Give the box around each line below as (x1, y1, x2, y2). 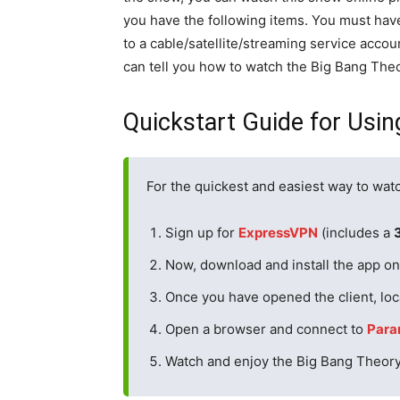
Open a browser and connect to (165, 321, 367, 337)
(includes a (318, 224, 394, 241)
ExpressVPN (238, 224, 318, 241)
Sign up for (165, 224, 238, 241)
